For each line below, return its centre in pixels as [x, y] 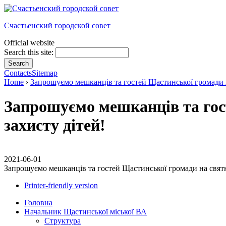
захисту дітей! [55, 125]
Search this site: [30, 52]
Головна [38, 202]
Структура [63, 220]
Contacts [18, 73]
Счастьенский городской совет [57, 25]
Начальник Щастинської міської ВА [86, 211]
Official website [29, 43]
